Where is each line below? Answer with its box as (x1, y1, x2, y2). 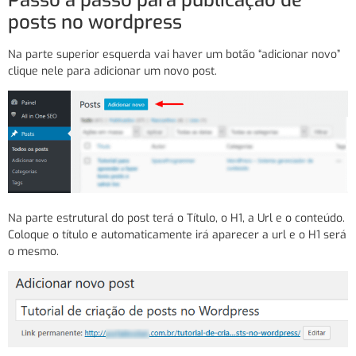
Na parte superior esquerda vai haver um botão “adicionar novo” (8, 46, 340, 62)
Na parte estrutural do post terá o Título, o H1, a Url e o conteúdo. (8, 210, 345, 226)
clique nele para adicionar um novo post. (8, 63, 217, 79)
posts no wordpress (8, 9, 182, 35)
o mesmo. (8, 243, 59, 259)
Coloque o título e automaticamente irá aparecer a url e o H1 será (8, 226, 346, 242)
